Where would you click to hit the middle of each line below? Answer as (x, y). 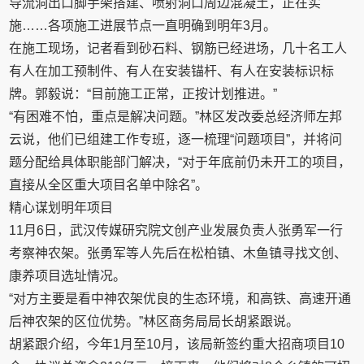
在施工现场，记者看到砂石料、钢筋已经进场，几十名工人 (178, 48)
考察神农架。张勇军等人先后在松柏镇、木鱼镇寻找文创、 (178, 253)
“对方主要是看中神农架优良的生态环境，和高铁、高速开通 (180, 299)
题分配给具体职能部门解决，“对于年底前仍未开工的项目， (180, 162)
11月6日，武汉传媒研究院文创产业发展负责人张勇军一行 (176, 230)
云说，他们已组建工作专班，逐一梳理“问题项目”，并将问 (176, 139)
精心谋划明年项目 (61, 208)
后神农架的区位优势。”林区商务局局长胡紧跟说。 (154, 321)
